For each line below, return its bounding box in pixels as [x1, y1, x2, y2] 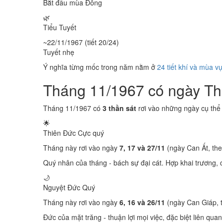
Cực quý [78, 128, 104, 138]
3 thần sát [103, 103, 136, 113]
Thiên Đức [43, 128, 78, 138]
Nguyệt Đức [43, 182, 82, 192]
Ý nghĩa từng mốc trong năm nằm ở [43, 62, 157, 72]
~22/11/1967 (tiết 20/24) [43, 37, 119, 47]
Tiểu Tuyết [43, 22, 76, 32]
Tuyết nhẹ [43, 47, 74, 57]
